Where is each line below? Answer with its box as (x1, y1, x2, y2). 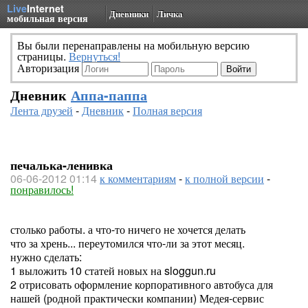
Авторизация (17, 60, 82, 76)
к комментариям (100, 170, 176, 186)
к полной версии (185, 170, 264, 186)
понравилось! (10, 181, 74, 197)
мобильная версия (7, 11, 88, 25)
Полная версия (133, 102, 202, 118)
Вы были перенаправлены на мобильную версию (17, 37, 250, 53)
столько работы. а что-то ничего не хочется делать (10, 221, 245, 237)
